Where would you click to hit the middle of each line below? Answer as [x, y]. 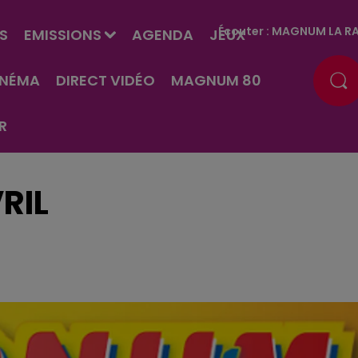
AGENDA [162, 35]
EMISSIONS [62, 35]
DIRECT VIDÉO [105, 80]
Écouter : [245, 31]
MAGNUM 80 [216, 80]
